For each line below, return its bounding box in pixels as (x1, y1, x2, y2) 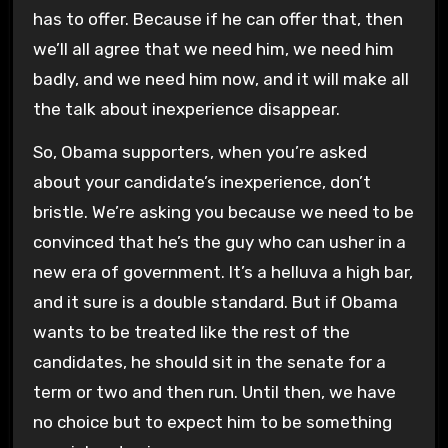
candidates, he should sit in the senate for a (32, 351, 386, 372)
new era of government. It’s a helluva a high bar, (32, 261, 413, 282)
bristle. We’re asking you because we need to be (32, 201, 414, 222)
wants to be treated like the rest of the (32, 321, 350, 342)
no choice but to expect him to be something (32, 411, 392, 432)
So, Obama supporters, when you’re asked (32, 141, 367, 162)
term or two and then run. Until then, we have (32, 381, 396, 402)
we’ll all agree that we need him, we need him (32, 39, 394, 60)
